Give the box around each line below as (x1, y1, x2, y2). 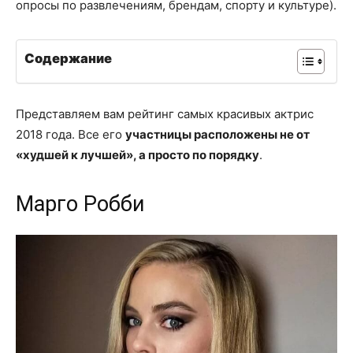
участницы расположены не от (125, 126, 310, 142)
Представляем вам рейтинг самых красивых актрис (16, 106, 314, 121)
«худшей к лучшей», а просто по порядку (16, 147, 259, 162)
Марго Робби (16, 191, 144, 217)
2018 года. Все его (16, 126, 125, 142)
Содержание (24, 50, 112, 67)
